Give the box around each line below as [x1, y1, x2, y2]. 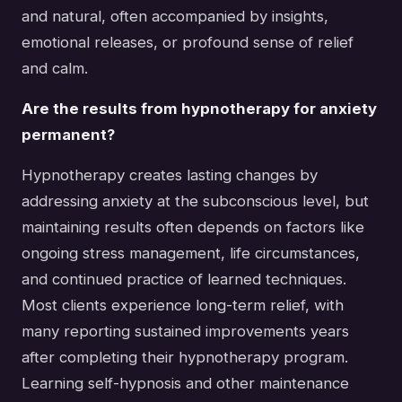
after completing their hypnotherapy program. [22, 347, 348, 366]
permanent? [22, 125, 115, 144]
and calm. [22, 58, 88, 77]
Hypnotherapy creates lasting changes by [22, 165, 318, 184]
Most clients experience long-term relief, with [22, 295, 344, 314]
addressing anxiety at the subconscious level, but [22, 191, 369, 210]
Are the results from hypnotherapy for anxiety [22, 99, 377, 118]
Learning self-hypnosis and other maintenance [22, 373, 349, 392]
